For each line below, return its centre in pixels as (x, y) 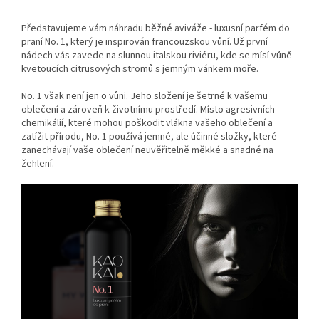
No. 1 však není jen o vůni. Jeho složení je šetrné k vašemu (145, 96)
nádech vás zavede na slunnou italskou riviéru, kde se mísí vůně (157, 55)
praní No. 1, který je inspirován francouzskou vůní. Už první (145, 42)
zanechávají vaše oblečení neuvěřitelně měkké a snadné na (147, 150)
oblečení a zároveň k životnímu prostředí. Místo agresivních (148, 109)
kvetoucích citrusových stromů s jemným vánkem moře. (141, 69)
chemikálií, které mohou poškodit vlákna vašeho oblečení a (147, 123)
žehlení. (38, 163)
